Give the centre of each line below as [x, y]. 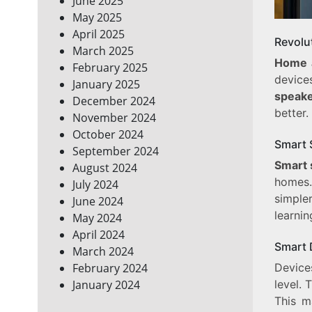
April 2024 [98, 235]
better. [291, 113]
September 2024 [115, 151]
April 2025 [98, 34]
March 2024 [103, 252]
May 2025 [97, 18]
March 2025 [103, 51]
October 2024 [108, 135]
